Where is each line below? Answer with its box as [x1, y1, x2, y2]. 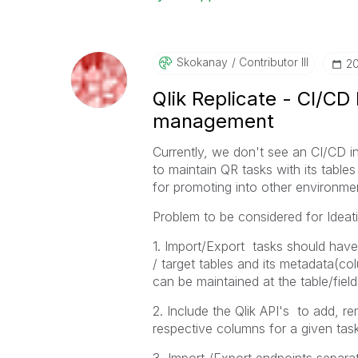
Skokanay [176, 55, 228, 69]
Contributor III [235, 55, 308, 69]
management [152, 109, 274, 133]
